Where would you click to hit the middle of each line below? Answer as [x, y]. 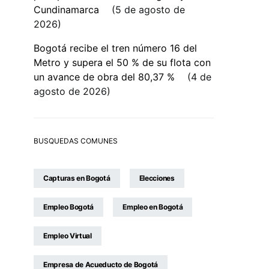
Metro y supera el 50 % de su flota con [122, 62]
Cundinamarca [66, 10]
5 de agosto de [150, 10]
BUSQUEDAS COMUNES [76, 141]
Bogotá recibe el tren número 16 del [115, 48]
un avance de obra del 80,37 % [104, 77]
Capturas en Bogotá [77, 178]
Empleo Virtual [68, 236]
